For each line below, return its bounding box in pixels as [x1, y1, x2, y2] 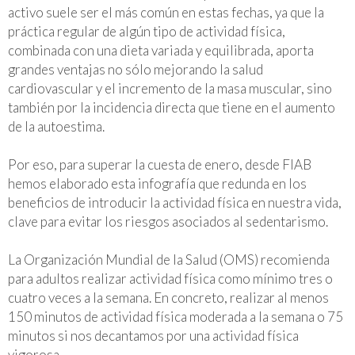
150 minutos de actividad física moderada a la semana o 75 [8, 307, 343, 325]
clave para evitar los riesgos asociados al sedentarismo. [8, 212, 328, 230]
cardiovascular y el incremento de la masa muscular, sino [8, 79, 332, 97]
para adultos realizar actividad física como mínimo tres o [8, 269, 333, 287]
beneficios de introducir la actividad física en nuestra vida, [8, 193, 342, 211]
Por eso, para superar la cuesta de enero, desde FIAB [8, 155, 311, 173]
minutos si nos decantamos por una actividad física [8, 326, 299, 344]
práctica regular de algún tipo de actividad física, [8, 22, 285, 40]
